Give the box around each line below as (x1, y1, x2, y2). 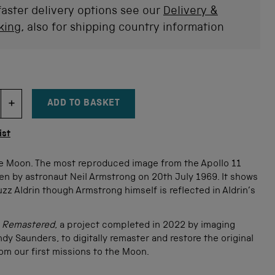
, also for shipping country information (20, 23, 224, 34)
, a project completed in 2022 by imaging (54, 221, 235, 231)
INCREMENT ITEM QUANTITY (68, 103, 139, 114)
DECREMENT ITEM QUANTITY (15, 103, 87, 114)
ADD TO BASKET (47, 99, 120, 109)
